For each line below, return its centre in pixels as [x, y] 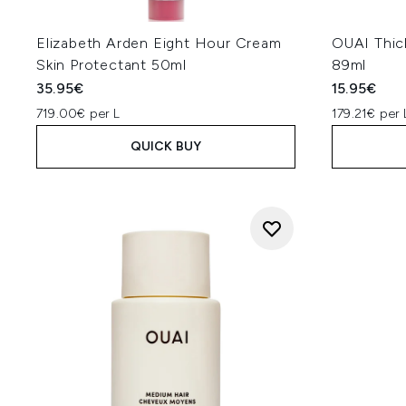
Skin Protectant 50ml [112, 65]
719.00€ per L [78, 114]
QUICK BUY [166, 146]
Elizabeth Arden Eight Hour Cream [159, 43]
